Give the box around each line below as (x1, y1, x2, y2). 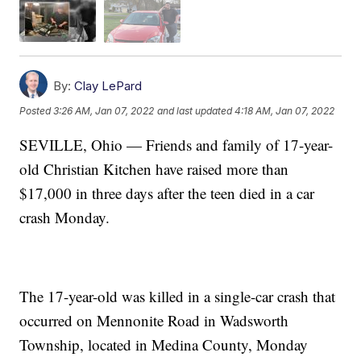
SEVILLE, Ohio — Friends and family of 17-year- (19, 134, 334, 155)
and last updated (157, 105, 233, 118)
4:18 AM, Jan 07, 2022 (234, 105, 335, 118)
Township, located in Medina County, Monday (19, 334, 309, 355)
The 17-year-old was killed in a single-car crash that (19, 285, 336, 306)
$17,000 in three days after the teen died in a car (19, 182, 315, 203)
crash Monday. (19, 206, 110, 227)
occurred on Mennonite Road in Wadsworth (19, 309, 289, 330)
